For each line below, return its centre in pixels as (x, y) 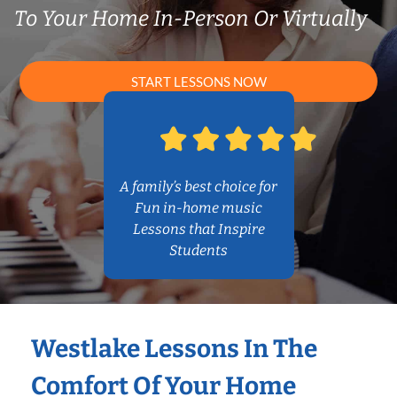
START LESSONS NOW (198, 82)
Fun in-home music (198, 208)
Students (198, 251)
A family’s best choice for (198, 187)
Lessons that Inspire (198, 230)
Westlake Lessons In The (174, 349)
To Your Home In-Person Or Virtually (191, 19)
